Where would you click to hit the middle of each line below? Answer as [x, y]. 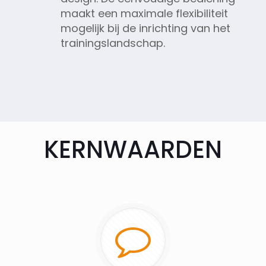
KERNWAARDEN [133, 149]
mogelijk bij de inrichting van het [145, 28]
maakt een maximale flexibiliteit [144, 13]
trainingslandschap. [113, 43]
